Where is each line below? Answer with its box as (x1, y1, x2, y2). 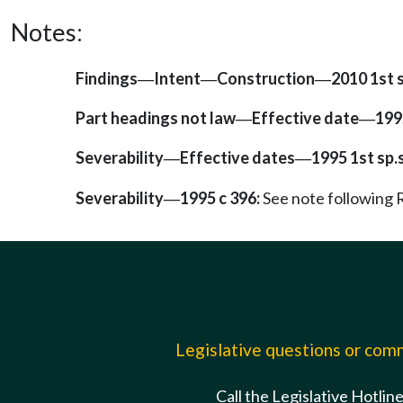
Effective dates (180, 148, 295, 168)
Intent (154, 68, 201, 88)
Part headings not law (76, 108, 236, 129)
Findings (76, 68, 138, 88)
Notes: (11, 17, 83, 47)
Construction (217, 68, 315, 88)
